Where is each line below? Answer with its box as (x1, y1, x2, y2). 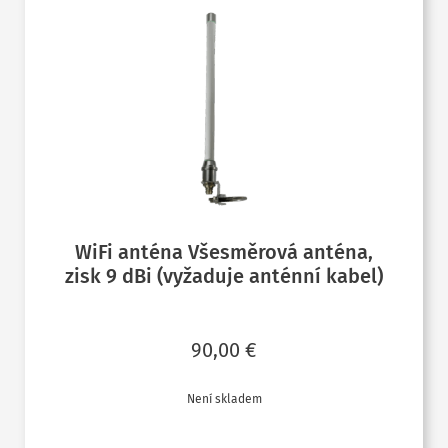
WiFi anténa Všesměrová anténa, (75, 240, 373, 265)
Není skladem (186, 392, 262, 407)
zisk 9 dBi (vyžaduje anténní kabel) (65, 264, 383, 289)
